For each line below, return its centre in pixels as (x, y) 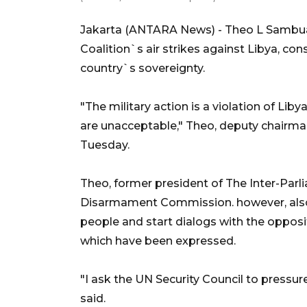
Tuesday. (105, 145)
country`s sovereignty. (143, 68)
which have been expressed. (158, 241)
